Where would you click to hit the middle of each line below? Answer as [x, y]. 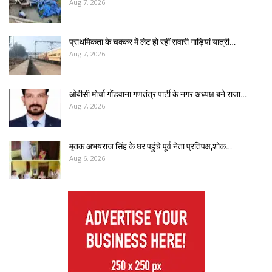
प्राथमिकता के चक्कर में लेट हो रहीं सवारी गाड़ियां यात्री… [152, 42]
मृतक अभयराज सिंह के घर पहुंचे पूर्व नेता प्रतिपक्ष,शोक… [151, 146]
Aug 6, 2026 [87, 158]
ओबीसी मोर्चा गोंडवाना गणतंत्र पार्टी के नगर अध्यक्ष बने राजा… [158, 94]
